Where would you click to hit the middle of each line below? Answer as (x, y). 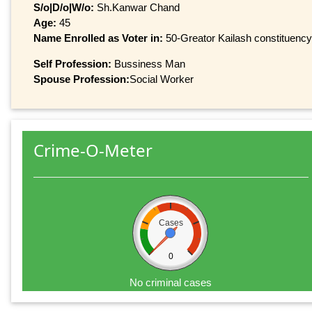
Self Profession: (72, 63)
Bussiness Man (148, 63)
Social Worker (162, 79)
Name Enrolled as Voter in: (100, 38)
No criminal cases (171, 283)
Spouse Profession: (81, 79)
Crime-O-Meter (93, 150)
